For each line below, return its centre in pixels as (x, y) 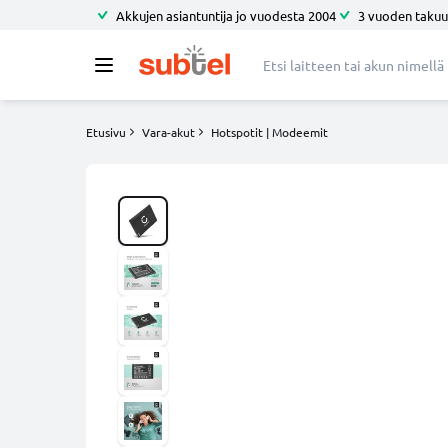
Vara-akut (168, 132)
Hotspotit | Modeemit (269, 132)
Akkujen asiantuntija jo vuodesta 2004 (226, 15)
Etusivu (106, 132)
